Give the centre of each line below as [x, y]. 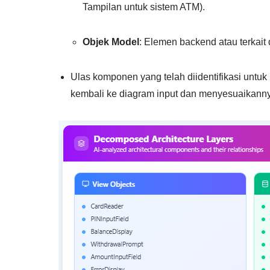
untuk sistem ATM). [163, 7]
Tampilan [102, 7]
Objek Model [111, 42]
